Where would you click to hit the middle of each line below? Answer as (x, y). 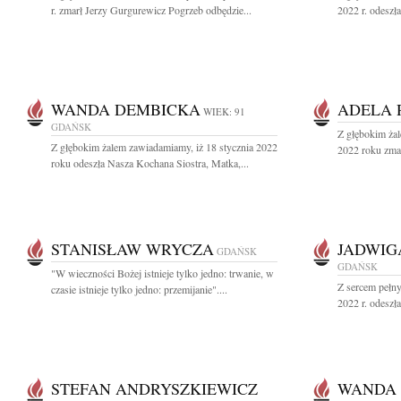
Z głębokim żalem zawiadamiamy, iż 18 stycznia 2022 (164, 147)
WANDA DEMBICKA (126, 109)
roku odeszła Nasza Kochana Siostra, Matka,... (150, 163)
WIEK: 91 (224, 111)
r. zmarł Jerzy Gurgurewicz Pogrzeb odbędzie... (151, 10)
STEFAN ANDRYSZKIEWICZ (154, 388)
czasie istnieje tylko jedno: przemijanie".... (139, 289)
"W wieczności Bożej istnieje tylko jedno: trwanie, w (162, 273)
